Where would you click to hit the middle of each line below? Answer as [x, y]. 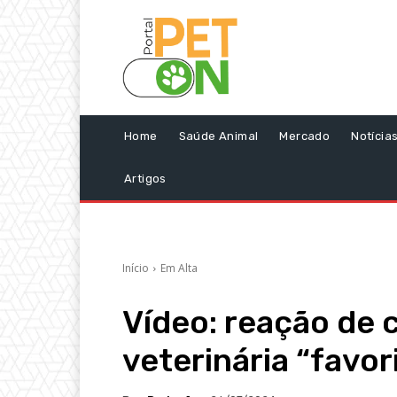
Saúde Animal [218, 136]
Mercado [305, 136]
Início [136, 269]
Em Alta [179, 269]
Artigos [145, 179]
